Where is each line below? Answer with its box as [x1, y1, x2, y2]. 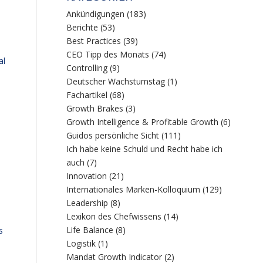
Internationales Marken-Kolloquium [66, 184, 201, 195]
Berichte [66, 22, 99, 33]
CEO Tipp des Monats [66, 49, 150, 60]
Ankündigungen [66, 8, 125, 19]
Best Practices [66, 35, 122, 46]
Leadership [66, 197, 109, 208]
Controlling [66, 62, 108, 73]
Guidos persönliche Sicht [66, 130, 160, 141]
